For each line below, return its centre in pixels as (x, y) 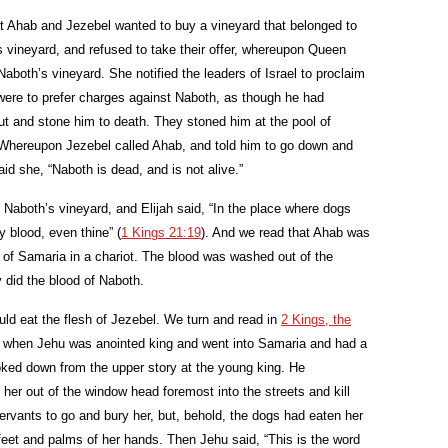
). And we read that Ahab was (285, 232)
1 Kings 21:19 (161, 232)
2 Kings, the (316, 319)
